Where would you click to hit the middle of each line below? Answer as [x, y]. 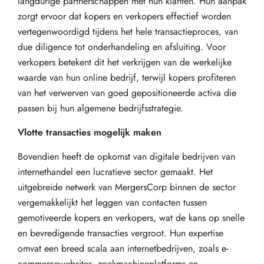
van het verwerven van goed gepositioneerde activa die [127, 93]
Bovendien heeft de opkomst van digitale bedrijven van [126, 156]
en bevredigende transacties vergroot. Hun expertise [121, 233]
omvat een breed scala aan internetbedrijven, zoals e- [123, 248]
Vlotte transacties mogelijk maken [90, 132]
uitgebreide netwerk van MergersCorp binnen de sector [127, 187]
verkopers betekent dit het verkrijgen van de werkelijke [125, 62]
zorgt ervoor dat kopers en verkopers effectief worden [124, 16]
